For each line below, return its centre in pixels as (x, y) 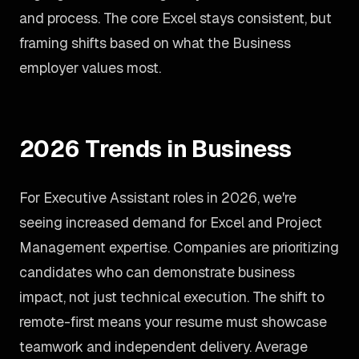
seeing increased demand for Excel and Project (171, 222)
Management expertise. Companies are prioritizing (179, 247)
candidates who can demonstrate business (157, 272)
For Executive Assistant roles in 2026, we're (158, 198)
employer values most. (90, 68)
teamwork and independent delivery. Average (163, 347)
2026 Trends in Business (155, 149)
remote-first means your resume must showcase (173, 322)
